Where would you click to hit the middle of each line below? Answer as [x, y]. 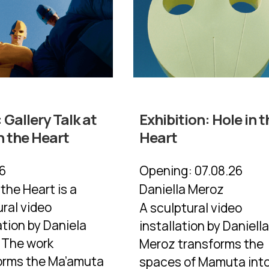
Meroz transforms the [202, 244]
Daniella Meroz [182, 189]
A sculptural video [191, 208]
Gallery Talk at [51, 119]
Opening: [166, 171]
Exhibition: [176, 119]
